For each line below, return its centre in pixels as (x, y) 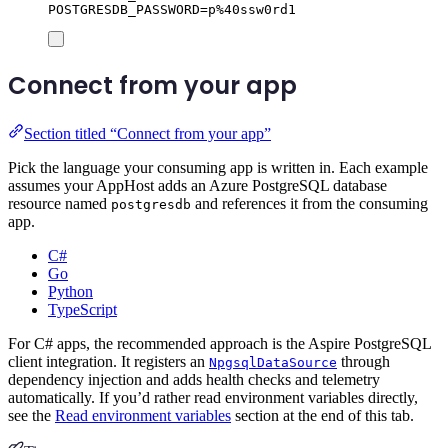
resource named (59, 203)
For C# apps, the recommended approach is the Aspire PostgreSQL (219, 343)
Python (70, 291)
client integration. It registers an (108, 361)
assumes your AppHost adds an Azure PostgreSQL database (197, 185)
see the (31, 415)
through (363, 361)
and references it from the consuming (309, 203)
